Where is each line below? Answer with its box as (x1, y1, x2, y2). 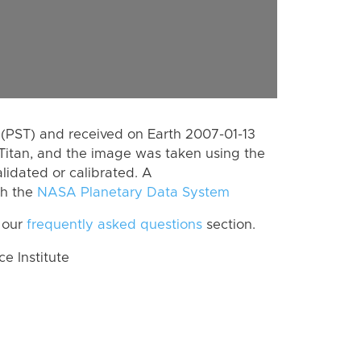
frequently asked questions (27, 218, 202, 232)
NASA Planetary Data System (37, 185, 230, 199)
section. (202, 218, 255, 232)
